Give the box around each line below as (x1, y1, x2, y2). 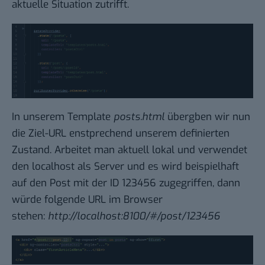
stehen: (12, 209, 48, 223)
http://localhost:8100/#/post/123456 (48, 209, 220, 223)
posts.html (114, 109, 164, 124)
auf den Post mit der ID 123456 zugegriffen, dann (12, 176, 240, 190)
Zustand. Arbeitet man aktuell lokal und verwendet (12, 143, 247, 157)
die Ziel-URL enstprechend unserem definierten (12, 126, 230, 140)
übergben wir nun (164, 109, 250, 124)
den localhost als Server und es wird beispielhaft (12, 159, 239, 173)
